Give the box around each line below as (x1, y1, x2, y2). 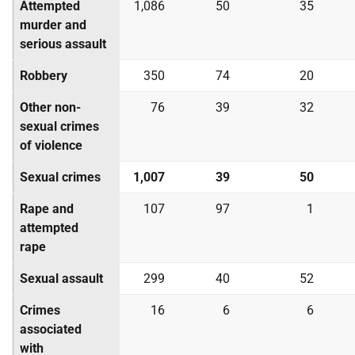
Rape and (20, 201, 74, 216)
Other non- (20, 100, 81, 115)
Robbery (20, 68, 67, 83)
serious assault (20, 36, 106, 52)
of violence (20, 138, 82, 153)
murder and (20, 17, 86, 32)
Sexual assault (20, 271, 103, 286)
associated (20, 322, 82, 337)
